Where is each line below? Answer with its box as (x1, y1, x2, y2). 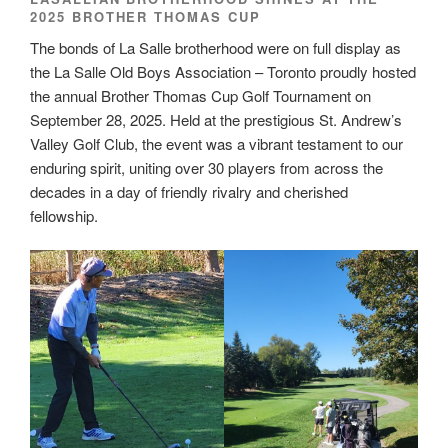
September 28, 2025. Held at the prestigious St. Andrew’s (30, 108, 402, 130)
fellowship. (30, 204, 98, 226)
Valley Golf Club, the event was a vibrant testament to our (30, 132, 403, 154)
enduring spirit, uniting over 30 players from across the (30, 156, 383, 178)
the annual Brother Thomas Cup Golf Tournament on (30, 84, 371, 106)
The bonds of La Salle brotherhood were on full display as (30, 36, 401, 58)
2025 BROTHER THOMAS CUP (30, 7, 261, 27)
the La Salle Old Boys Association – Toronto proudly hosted (30, 60, 416, 82)
